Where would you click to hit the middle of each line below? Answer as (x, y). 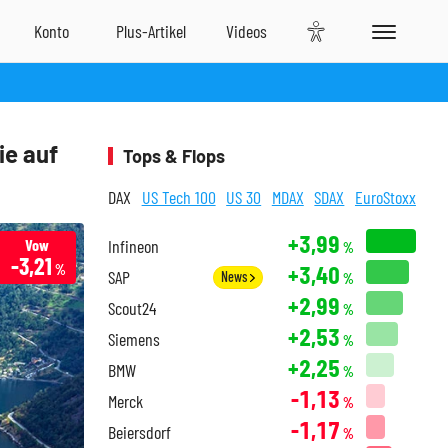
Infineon (133, 246)
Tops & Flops (174, 156)
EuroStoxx (385, 197)
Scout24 (132, 308)
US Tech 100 (178, 197)
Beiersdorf (139, 432)
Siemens (134, 339)
